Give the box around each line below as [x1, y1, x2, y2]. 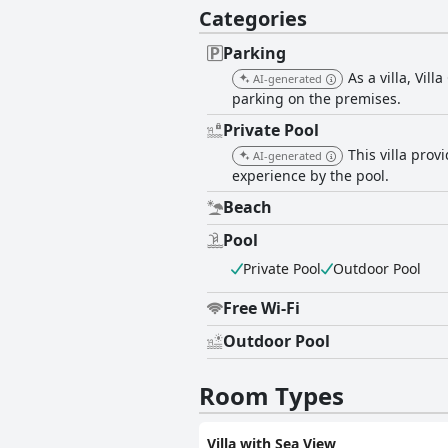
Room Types [199, 379, 344, 413]
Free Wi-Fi [223, 297, 300, 320]
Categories [199, 5, 307, 33]
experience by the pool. [232, 166, 389, 186]
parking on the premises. [232, 89, 401, 109]
